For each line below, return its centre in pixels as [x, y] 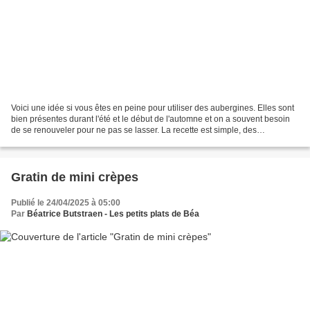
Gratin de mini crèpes [75, 177]
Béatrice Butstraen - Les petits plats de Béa [113, 214]
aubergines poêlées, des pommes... [78, 142]
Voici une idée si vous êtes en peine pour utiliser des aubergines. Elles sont [153, 108]
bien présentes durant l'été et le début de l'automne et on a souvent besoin [151, 119]
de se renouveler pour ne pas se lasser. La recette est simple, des [134, 130]
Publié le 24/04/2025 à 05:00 [66, 203]
